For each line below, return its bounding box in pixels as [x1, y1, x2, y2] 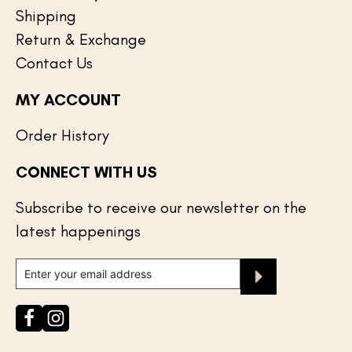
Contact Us [16, 53, 93, 72]
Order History [16, 125, 109, 145]
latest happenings [16, 221, 141, 240]
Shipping [16, 5, 76, 25]
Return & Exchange [16, 29, 146, 49]
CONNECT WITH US [16, 162, 157, 181]
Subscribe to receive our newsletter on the [16, 197, 306, 217]
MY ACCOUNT [16, 90, 121, 109]
